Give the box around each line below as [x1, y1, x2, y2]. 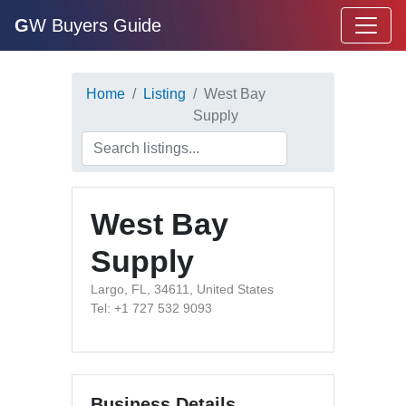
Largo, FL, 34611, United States [91, 282, 274, 296]
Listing [143, 86, 186, 101]
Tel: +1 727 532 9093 [91, 301, 212, 315]
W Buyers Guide [29, 15, 161, 35]
